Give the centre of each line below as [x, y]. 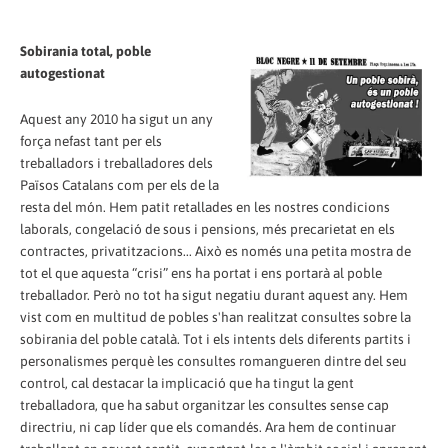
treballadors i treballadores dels [116, 162]
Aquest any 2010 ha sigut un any [116, 118]
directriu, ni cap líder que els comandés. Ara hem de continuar [208, 426]
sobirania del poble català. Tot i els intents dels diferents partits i [215, 338]
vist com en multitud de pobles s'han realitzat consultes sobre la [215, 316]
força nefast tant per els [91, 140]
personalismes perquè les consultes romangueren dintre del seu [213, 360]
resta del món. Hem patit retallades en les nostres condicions [205, 206]
